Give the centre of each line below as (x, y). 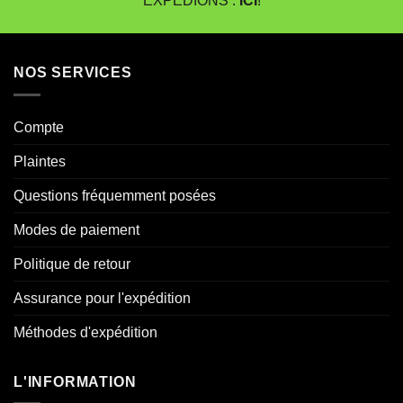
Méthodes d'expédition (85, 332)
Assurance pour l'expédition (102, 298)
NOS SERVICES (73, 73)
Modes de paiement (76, 229)
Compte (39, 127)
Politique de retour (72, 264)
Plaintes (40, 161)
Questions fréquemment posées (115, 195)
